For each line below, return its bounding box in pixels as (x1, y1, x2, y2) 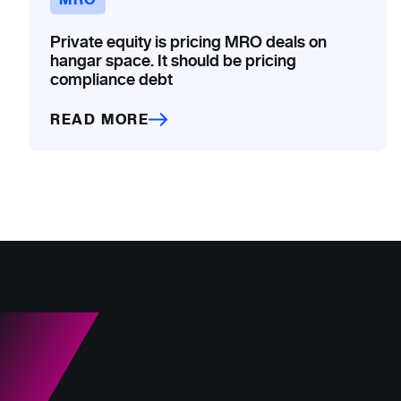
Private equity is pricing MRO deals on (50, 30, 327, 53)
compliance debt (50, 67, 173, 90)
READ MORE (50, 108, 149, 130)
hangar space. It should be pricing (50, 48, 296, 72)
